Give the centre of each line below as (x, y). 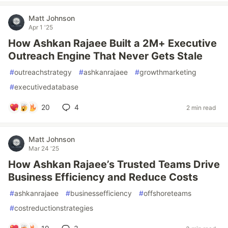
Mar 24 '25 (44, 148)
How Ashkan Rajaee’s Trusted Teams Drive (114, 164)
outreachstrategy (43, 72)
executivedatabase (46, 87)
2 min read (201, 107)
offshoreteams (167, 193)
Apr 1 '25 (41, 27)
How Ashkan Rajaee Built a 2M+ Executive (112, 43)
